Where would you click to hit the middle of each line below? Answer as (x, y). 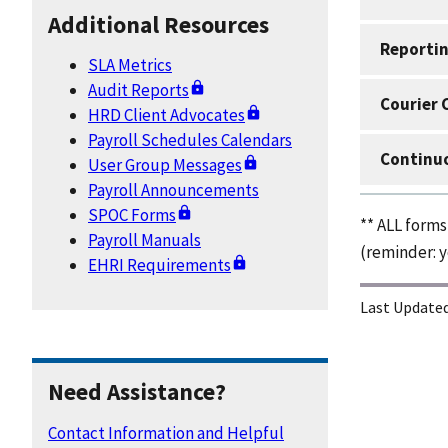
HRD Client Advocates (166, 114)
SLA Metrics (130, 64)
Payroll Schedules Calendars (190, 139)
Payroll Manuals (144, 239)
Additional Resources (158, 24)
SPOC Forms (132, 214)
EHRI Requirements (159, 264)
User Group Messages (165, 164)
